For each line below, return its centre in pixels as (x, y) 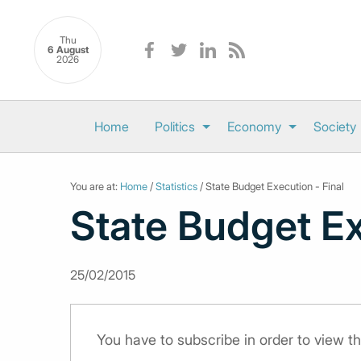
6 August (68, 50)
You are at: (95, 186)
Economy (254, 127)
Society (334, 127)
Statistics (176, 186)
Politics (174, 127)
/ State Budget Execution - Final (271, 186)
